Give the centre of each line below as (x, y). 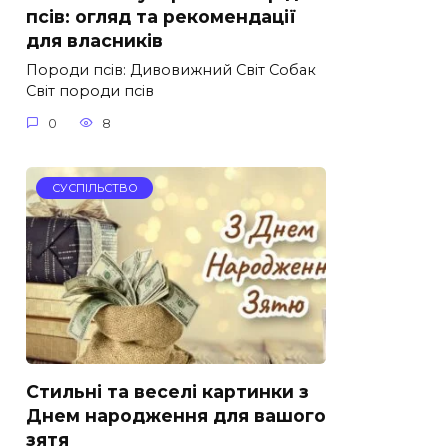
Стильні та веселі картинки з (167, 391)
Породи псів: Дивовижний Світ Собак (171, 70)
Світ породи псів (90, 91)
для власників (94, 41)
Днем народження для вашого (176, 415)
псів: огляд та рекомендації (161, 17)
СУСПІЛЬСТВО (94, 187)
